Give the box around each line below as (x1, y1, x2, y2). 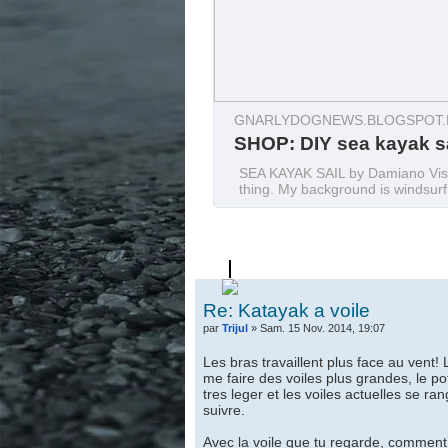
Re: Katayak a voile (202, 300, 370, 321)
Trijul (221, 322, 248, 334)
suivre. (202, 402, 245, 418)
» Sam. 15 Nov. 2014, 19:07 (247, 322, 385, 334)
